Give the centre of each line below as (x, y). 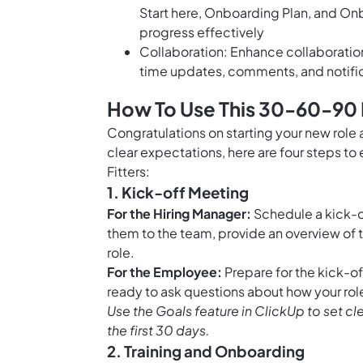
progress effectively (202, 32)
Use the (131, 311)
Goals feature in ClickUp (230, 311)
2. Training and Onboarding (206, 352)
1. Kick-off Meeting (178, 193)
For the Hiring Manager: (179, 214)
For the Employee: (164, 272)
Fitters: (128, 172)
